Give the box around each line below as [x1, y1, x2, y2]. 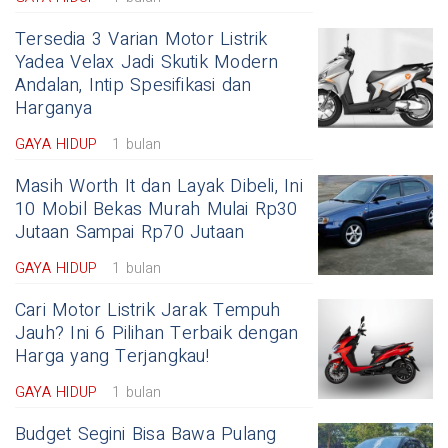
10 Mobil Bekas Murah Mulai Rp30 [15, 195, 298, 223]
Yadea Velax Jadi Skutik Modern [15, 48, 279, 76]
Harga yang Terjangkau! [15, 342, 210, 370]
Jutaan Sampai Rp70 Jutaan [15, 218, 245, 246]
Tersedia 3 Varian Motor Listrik [15, 25, 268, 53]
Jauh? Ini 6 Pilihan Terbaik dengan [15, 319, 299, 347]
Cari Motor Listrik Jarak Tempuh [15, 296, 281, 324]
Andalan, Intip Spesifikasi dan [15, 71, 252, 99]
